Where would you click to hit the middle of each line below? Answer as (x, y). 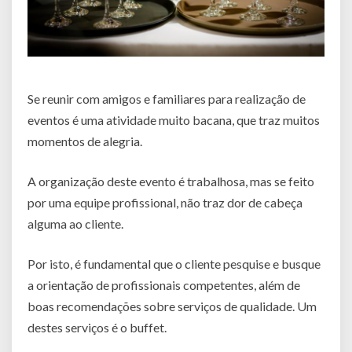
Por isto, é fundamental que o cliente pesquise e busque (174, 263)
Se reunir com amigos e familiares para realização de (167, 98)
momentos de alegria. (85, 141)
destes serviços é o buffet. (97, 327)
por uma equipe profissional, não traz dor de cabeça (165, 202)
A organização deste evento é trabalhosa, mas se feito (171, 181)
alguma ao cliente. (75, 223)
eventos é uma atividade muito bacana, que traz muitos (174, 119)
